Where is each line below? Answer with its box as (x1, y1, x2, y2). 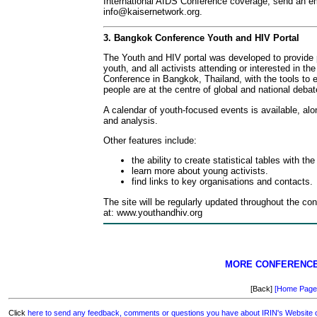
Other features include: (103, 134, 197, 146)
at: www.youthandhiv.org (103, 207, 202, 218)
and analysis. (103, 115, 158, 126)
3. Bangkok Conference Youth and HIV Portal (103, 33, 299, 43)
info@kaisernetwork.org (103, 6, 200, 17)
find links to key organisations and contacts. (132, 176, 313, 188)
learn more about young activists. (132, 166, 268, 177)
